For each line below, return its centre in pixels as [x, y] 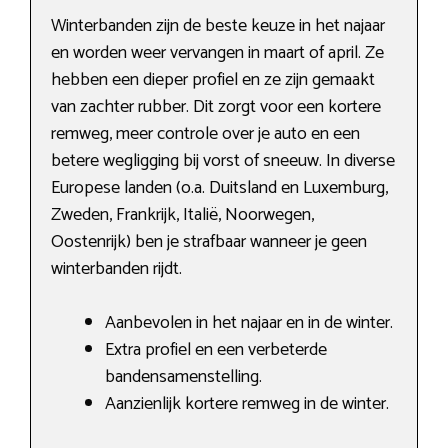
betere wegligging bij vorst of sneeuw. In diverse [223, 161]
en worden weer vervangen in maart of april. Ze [217, 53]
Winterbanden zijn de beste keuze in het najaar [218, 26]
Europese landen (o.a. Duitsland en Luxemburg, [219, 188]
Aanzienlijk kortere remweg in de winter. [247, 404]
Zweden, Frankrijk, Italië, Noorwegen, [182, 215]
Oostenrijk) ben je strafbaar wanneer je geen [209, 242]
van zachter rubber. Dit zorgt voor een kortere [216, 107]
